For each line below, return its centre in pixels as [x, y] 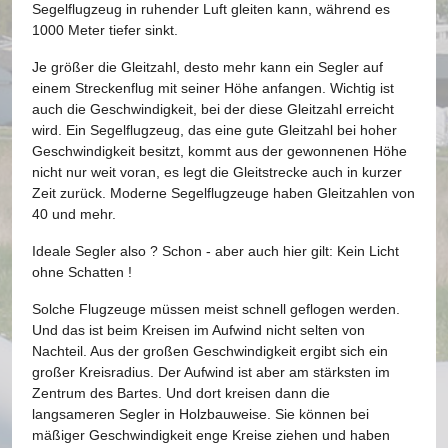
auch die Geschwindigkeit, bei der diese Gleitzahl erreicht [213, 109]
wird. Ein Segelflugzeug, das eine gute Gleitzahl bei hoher [214, 130]
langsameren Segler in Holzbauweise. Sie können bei [200, 414]
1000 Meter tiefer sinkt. [105, 30]
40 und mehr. [74, 214]
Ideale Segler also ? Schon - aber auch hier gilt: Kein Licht [215, 251]
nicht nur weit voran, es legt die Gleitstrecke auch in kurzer [217, 172]
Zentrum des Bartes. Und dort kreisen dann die [181, 393]
